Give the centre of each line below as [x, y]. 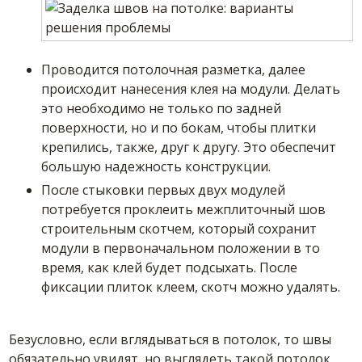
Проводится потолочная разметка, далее [174, 69]
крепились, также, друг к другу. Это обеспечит [189, 147]
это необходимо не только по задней [162, 108]
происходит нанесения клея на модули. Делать [191, 89]
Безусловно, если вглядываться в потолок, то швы [170, 339]
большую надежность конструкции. [156, 166]
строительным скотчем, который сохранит [179, 229]
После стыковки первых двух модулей [164, 190]
